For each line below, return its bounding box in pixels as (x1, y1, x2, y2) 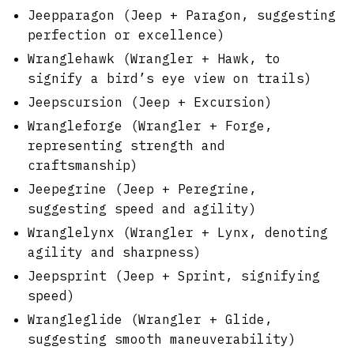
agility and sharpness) (28, 243, 201, 260)
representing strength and (28, 137, 225, 153)
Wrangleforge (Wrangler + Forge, (28, 117, 273, 134)
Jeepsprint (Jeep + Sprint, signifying (28, 267, 320, 284)
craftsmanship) (28, 156, 138, 173)
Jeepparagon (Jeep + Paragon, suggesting (28, 6, 336, 23)
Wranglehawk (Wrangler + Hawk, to (28, 50, 281, 66)
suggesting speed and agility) (28, 200, 257, 217)
